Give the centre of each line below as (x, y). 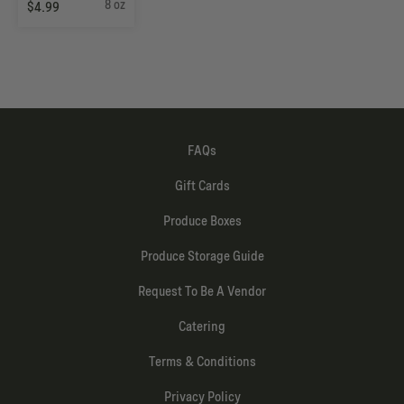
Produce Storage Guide (202, 256)
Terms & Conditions (202, 361)
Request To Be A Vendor (202, 291)
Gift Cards (202, 185)
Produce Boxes (202, 220)
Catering (202, 326)
